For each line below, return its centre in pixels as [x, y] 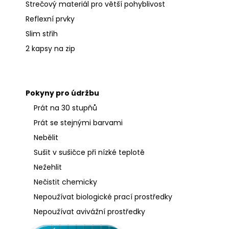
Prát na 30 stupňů [61, 108]
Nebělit [42, 138]
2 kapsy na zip [50, 49]
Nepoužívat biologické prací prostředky [99, 197]
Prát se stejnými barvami [74, 123]
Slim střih [42, 34]
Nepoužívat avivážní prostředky [85, 212]
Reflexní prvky [50, 19]
